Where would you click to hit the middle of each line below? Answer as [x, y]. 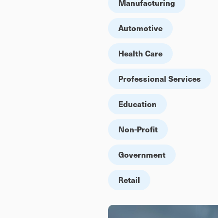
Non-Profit [138, 129]
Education [137, 104]
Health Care [140, 53]
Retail [129, 180]
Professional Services [160, 79]
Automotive [140, 28]
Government [142, 154]
